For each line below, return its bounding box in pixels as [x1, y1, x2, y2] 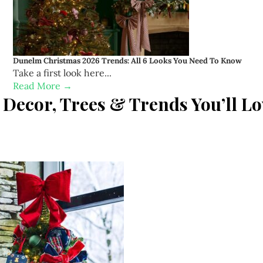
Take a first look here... [12, 66, 112, 79]
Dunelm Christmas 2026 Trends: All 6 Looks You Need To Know [12, 55, 242, 66]
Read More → [12, 79, 72, 92]
